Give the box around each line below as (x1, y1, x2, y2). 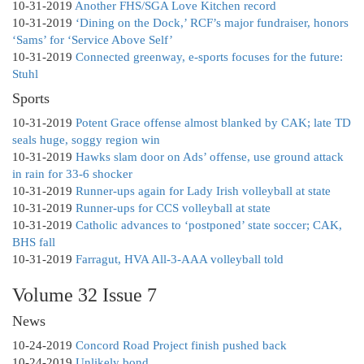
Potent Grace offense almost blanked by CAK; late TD (76, 116, 351, 130)
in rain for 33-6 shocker (12, 167, 132, 181)
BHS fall (12, 236, 55, 249)
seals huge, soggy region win (12, 133, 160, 147)
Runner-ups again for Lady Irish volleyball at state (76, 184, 331, 198)
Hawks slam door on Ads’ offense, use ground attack (76, 150, 344, 164)
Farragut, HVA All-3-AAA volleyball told (76, 253, 284, 266)
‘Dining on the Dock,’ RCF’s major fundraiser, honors (76, 16, 349, 30)
